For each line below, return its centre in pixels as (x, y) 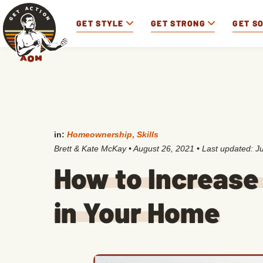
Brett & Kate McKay (90, 149)
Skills (148, 134)
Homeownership (100, 134)
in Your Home (137, 212)
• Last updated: (225, 149)
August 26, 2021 (164, 149)
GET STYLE (100, 23)
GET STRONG (178, 23)
